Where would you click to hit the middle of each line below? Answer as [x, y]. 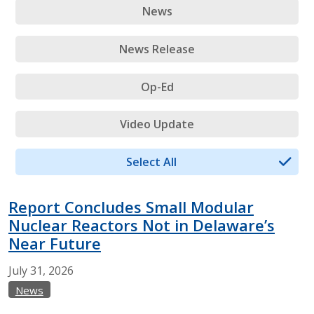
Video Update [157, 124]
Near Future [55, 243]
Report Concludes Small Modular [131, 206]
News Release [157, 49]
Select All [151, 162]
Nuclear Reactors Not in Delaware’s [142, 225]
